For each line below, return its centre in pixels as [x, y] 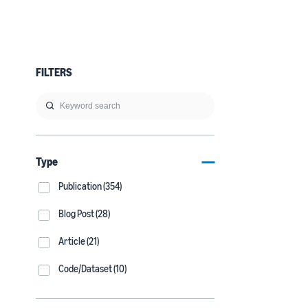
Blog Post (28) [84, 213]
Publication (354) [90, 186]
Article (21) [79, 241]
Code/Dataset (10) [92, 268]
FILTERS [54, 72]
